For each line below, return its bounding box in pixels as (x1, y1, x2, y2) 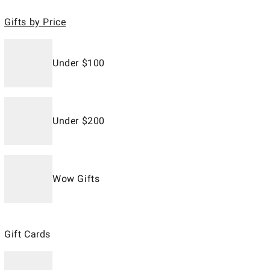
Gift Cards (4, 228, 51, 240)
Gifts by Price (4, 16, 66, 28)
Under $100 (52, 57, 105, 69)
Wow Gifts (52, 173, 100, 184)
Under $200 (52, 115, 105, 127)
